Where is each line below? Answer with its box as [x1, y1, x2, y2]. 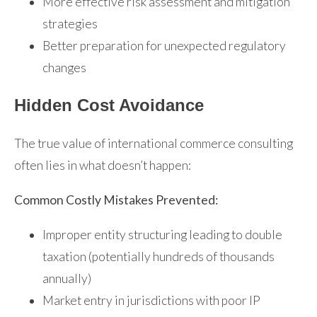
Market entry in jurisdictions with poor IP [42, 292, 260, 308]
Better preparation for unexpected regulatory [42, 38, 286, 54]
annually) [42, 270, 91, 286]
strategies [42, 16, 98, 32]
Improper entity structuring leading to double [42, 226, 282, 242]
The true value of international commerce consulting [14, 136, 293, 151]
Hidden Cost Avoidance [14, 96, 204, 115]
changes [42, 60, 86, 76]
